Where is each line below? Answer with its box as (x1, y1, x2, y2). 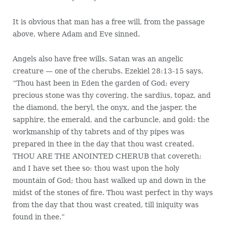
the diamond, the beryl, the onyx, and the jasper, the (12, 103, 197, 112)
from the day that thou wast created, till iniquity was (12, 201, 199, 209)
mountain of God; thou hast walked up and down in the (12, 176, 206, 185)
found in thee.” (12, 213, 65, 221)
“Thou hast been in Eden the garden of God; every (12, 79, 190, 88)
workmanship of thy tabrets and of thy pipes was (12, 128, 184, 136)
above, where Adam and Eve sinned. (12, 30, 140, 39)
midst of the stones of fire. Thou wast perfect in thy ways (12, 188, 213, 197)
